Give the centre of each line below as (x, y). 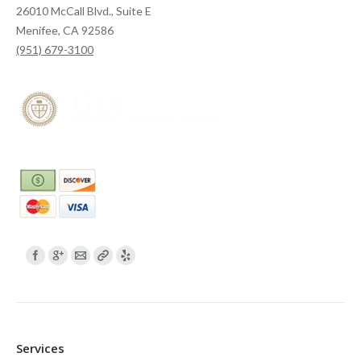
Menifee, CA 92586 (65, 30)
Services (40, 348)
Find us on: (51, 253)
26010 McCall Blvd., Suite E (84, 11)
